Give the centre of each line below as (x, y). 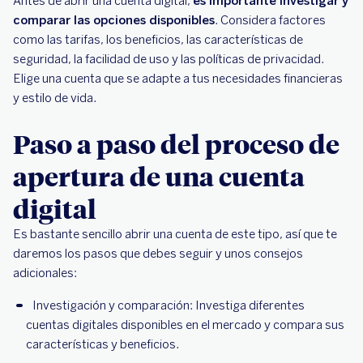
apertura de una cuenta (159, 176)
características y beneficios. (102, 345)
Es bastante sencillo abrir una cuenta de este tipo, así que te (175, 235)
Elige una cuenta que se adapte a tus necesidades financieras (178, 79)
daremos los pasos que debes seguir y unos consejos (158, 254)
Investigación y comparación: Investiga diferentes (169, 306)
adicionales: (46, 273)
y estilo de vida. (55, 98)
